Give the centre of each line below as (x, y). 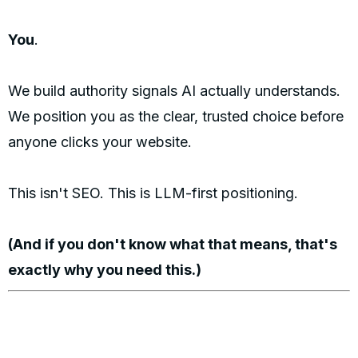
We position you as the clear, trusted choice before (176, 117)
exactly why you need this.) (105, 270)
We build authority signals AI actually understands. (174, 91)
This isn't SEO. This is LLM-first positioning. (153, 193)
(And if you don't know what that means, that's (173, 245)
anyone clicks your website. (100, 142)
